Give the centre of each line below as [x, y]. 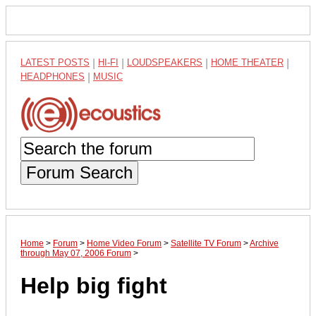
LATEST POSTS [55, 62]
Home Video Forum [124, 243]
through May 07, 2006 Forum [76, 253]
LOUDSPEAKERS [165, 62]
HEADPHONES [53, 77]
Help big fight [94, 286]
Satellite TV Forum [206, 243]
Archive [264, 243]
